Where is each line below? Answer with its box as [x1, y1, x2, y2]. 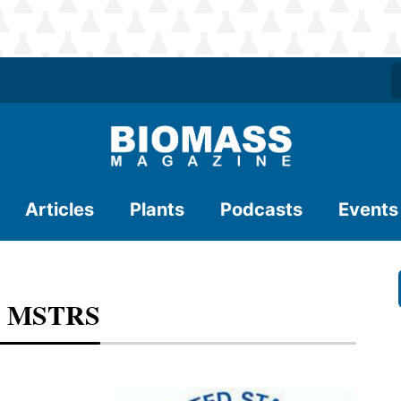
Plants [130, 199, 184, 220]
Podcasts [220, 199, 303, 220]
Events [338, 199, 398, 220]
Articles [25, 199, 94, 220]
